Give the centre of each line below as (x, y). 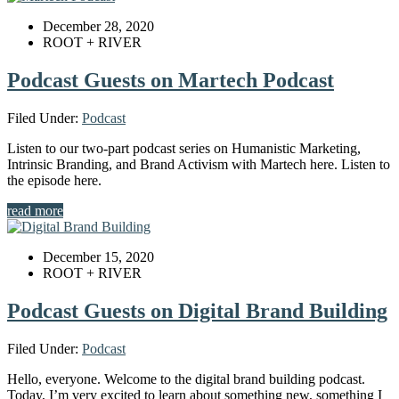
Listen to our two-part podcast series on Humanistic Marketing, (184, 148)
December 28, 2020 (98, 26)
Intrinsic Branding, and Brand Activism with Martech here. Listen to (199, 164)
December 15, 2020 (98, 256)
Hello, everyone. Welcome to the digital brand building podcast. (186, 379)
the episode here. (54, 180)
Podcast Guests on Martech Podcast (171, 80)
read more (35, 210)
